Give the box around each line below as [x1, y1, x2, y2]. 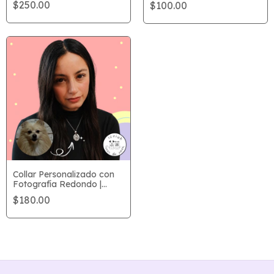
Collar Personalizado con [13, 168, 114, 180]
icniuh [13, 188, 36, 199]
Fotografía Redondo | [13, 178, 102, 190]
